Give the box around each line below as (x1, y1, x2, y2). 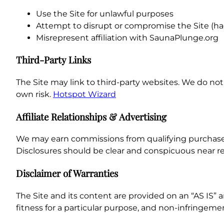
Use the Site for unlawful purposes (36, 8, 173, 18)
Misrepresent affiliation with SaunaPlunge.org (36, 32, 218, 42)
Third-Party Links (16, 53, 91, 66)
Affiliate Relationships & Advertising (16, 110, 166, 123)
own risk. (16, 89, 53, 99)
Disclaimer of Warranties (16, 167, 118, 180)
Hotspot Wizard (53, 89, 116, 99)
